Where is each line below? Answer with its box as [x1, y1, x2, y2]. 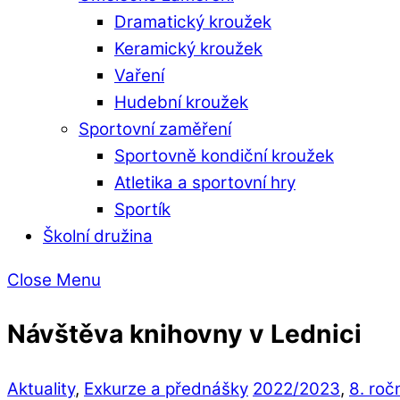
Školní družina [43, 226, 153, 247]
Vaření [114, 65, 164, 87]
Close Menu [7, 269, 101, 290]
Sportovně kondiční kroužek [114, 146, 334, 167]
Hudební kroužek [114, 92, 248, 113]
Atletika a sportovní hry [114, 172, 296, 194]
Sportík [114, 199, 171, 221]
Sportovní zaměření [79, 119, 231, 140]
